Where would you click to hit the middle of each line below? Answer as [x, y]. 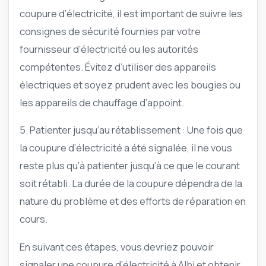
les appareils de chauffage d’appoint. [102, 102]
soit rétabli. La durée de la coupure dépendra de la [131, 183]
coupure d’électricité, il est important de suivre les [131, 13]
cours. [34, 219]
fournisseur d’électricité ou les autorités [109, 49]
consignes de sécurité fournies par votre [110, 31]
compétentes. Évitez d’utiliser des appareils [118, 66]
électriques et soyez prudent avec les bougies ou [130, 84]
